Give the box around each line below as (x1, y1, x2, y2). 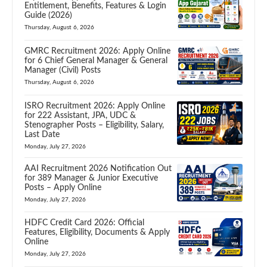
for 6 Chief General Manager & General (24, 56, 167, 65)
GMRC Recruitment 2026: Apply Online (24, 46, 170, 55)
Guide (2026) (24, 11, 72, 20)
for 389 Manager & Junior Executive (24, 173, 158, 182)
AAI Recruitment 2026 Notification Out (24, 164, 172, 173)
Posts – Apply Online (24, 183, 101, 192)
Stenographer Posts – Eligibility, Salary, (24, 120, 164, 129)
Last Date (24, 130, 60, 139)
